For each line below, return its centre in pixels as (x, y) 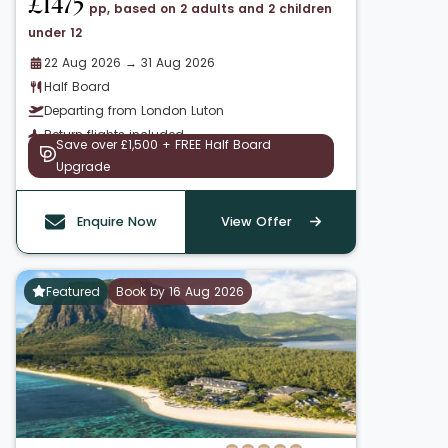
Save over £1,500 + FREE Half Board (163, 144)
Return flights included (114, 134)
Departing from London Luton (134, 110)
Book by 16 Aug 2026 (179, 291)
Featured (72, 291)
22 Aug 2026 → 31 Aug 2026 (129, 62)
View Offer (256, 221)
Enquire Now (117, 221)
